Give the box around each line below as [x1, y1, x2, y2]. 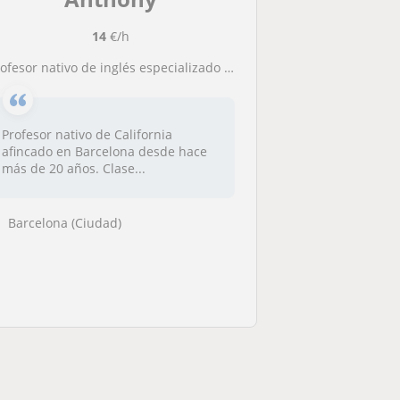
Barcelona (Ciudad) [8, 213, 122, 231]
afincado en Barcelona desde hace [2, 143, 208, 160]
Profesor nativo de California [2, 126, 173, 143]
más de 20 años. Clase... [2, 160, 146, 177]
